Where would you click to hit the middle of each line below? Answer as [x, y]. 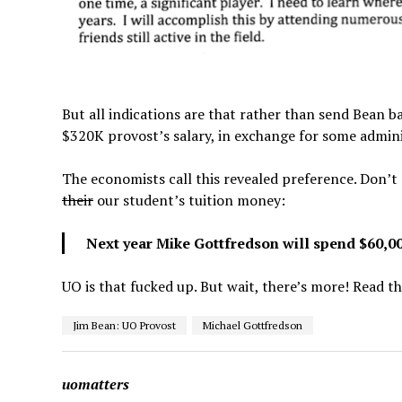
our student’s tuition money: [189, 200]
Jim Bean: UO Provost [124, 325]
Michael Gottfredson [252, 325]
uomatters [95, 384]
